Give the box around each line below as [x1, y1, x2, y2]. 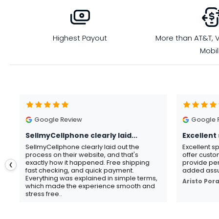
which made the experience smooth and [25, 181, 155, 191]
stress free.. [25, 189, 62, 199]
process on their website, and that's [25, 150, 138, 160]
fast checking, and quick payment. [25, 166, 134, 175]
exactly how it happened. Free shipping [25, 158, 150, 168]
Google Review [34, 115, 82, 125]
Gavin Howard [25, 200, 72, 209]
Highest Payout [53, 33, 108, 44]
